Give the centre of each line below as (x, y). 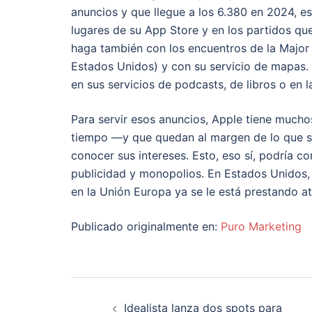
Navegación (146, 292)
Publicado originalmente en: (146, 227)
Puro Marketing (261, 227)
